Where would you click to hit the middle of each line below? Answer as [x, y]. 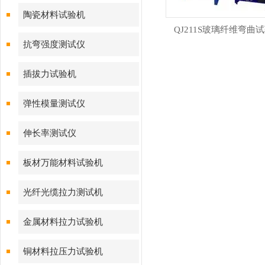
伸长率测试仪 [50, 133]
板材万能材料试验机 [63, 163]
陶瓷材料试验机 [54, 15]
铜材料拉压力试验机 [63, 251]
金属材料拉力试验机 [63, 222]
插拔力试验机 [50, 74]
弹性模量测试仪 [54, 104]
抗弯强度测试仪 [54, 44]
